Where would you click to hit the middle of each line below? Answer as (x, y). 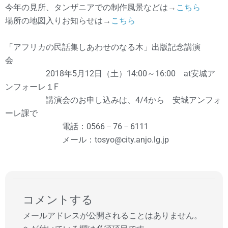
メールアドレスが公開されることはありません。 (112, 215)
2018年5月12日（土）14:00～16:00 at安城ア (110, 74)
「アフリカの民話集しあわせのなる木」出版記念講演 (103, 47)
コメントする (58, 199)
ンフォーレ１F (32, 87)
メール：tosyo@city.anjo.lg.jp (87, 140)
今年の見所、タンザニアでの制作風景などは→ (91, 7)
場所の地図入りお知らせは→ (58, 21)
